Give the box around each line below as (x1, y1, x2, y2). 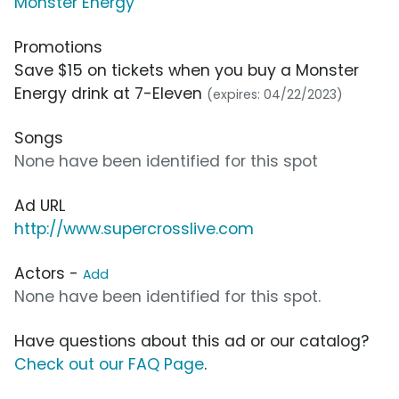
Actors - (14, 263, 83, 285)
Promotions (14, 37, 102, 59)
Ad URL (14, 195, 65, 217)
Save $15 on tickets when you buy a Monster (14, 60, 359, 82)
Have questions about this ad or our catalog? (14, 330, 369, 353)
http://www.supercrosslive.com (14, 218, 254, 240)
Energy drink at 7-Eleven (14, 83, 207, 105)
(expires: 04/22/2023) (207, 85, 343, 104)
